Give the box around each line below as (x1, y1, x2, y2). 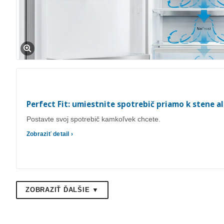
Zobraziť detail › (26, 130, 73, 137)
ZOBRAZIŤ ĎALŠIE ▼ (25, 186, 99, 193)
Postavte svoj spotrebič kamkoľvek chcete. (26, 115, 160, 123)
